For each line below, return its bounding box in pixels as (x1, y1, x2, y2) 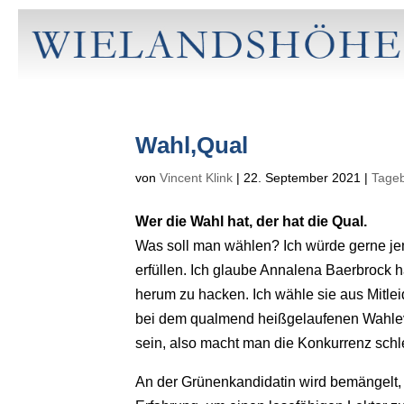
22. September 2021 (243, 170, 362, 186)
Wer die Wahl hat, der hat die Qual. (135, 214, 368, 230)
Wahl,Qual (135, 132, 249, 160)
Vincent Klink (160, 170, 234, 186)
